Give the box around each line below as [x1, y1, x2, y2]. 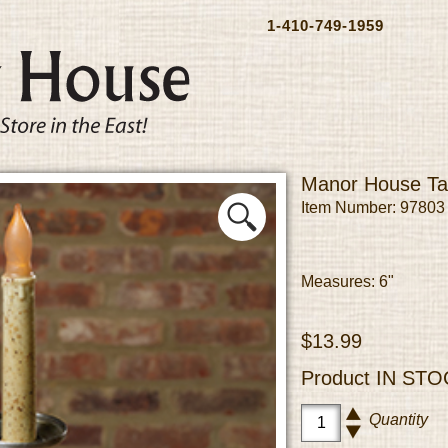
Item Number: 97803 [301, 199, 445, 216]
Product [301, 367, 376, 389]
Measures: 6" [301, 273, 394, 290]
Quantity [369, 411, 428, 428]
